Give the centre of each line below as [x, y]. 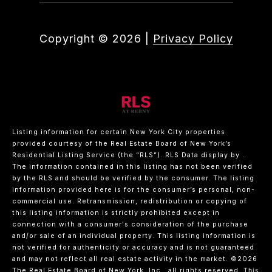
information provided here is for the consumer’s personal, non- [134, 190]
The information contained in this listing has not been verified [132, 167]
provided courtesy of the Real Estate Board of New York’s [122, 144]
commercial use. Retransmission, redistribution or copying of [130, 202]
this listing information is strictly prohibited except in [116, 213]
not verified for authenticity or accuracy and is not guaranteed [133, 248]
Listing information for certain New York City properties [119, 132]
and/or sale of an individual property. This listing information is [134, 236]
